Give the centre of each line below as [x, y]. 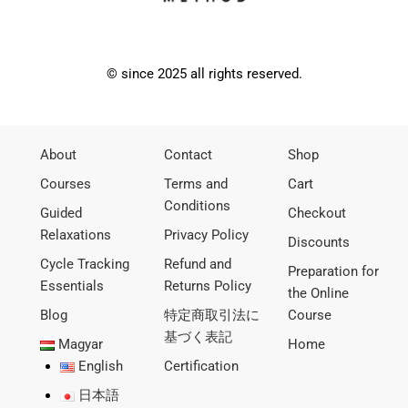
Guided [61, 213]
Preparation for [334, 271]
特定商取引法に [212, 315]
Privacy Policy [207, 235]
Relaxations [76, 235]
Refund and [198, 264]
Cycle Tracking [85, 264]
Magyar [81, 344]
